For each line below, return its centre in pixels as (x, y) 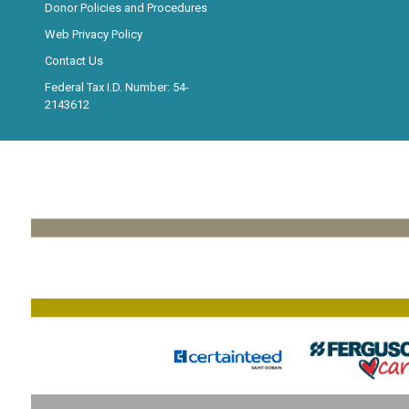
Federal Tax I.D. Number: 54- (116, 88)
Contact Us (73, 61)
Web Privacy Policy (93, 35)
